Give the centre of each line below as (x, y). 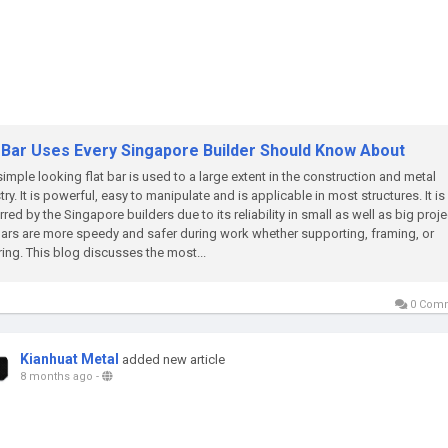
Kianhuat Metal (69, 359)
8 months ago (56, 376)
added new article (173, 359)
